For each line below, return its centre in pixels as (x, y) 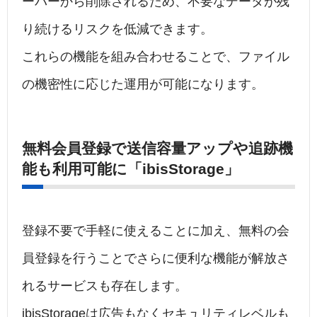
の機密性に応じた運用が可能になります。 (143, 85)
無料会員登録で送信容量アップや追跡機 (157, 149)
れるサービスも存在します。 (105, 286)
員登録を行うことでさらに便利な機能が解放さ (156, 259)
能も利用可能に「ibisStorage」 (131, 169)
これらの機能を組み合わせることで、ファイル (156, 57)
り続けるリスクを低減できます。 (117, 29)
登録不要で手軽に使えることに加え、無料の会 (156, 231)
